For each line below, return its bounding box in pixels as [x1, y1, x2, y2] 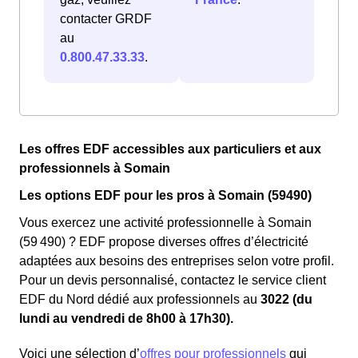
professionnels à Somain [19, 161, 170, 176]
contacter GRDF [60, 12, 152, 26]
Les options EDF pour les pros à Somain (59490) [19, 189, 312, 203]
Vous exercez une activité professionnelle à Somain [19, 216, 312, 230]
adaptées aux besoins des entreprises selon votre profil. [19, 254, 334, 268]
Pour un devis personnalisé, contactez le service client [19, 273, 326, 288]
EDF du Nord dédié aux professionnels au [19, 292, 261, 307]
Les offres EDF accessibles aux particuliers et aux [19, 142, 321, 157]
